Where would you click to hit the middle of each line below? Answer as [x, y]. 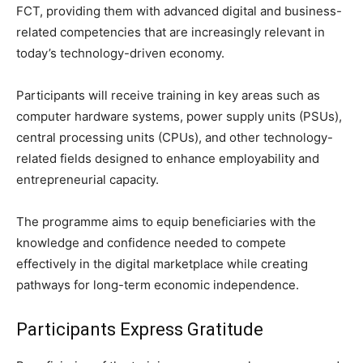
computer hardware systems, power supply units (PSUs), [179, 117]
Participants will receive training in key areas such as [168, 96]
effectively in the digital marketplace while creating [162, 264]
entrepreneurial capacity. [88, 180]
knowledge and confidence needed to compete [151, 243]
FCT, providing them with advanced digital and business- [179, 11]
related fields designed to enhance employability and [168, 159]
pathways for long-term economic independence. [158, 285]
